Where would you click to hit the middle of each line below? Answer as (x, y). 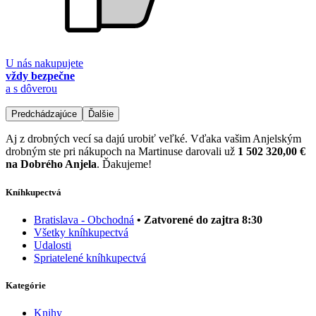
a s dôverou (31, 89)
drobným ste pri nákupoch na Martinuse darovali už (122, 152)
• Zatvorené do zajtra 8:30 (200, 219)
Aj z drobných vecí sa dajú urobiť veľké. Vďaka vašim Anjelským (153, 139)
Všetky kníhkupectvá (81, 232)
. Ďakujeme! (124, 164)
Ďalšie (101, 114)
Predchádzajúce (44, 114)
